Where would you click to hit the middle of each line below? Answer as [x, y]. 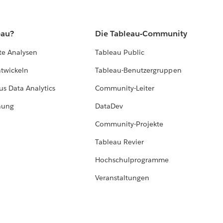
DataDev [109, 106]
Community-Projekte [129, 124]
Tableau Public [120, 53]
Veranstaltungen [122, 178]
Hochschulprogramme [132, 160]
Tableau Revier [120, 142]
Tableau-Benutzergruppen [138, 70]
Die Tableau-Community [141, 34]
